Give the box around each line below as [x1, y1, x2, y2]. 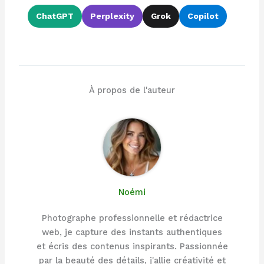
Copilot [187, 11, 219, 21]
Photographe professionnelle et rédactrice [41, 213, 223, 224]
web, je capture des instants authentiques [42, 227, 222, 238]
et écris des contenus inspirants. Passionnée [36, 241, 228, 252]
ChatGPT [35, 11, 74, 21]
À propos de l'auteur [89, 85, 175, 96]
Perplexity [90, 11, 134, 21]
